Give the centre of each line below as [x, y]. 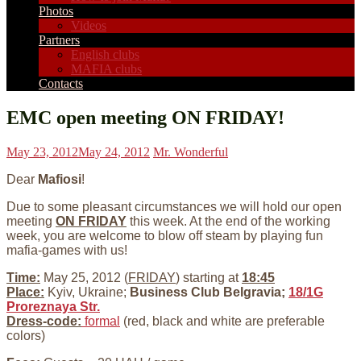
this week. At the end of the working [228, 221]
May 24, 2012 [114, 151]
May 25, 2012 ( [84, 277]
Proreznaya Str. [53, 306]
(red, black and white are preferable [222, 321]
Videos [89, 25]
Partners [59, 40]
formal [101, 321]
